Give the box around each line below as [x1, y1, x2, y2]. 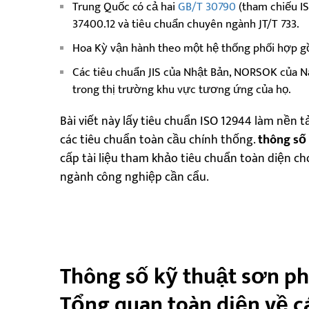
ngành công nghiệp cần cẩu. [60, 166, 209, 188]
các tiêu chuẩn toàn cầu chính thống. [60, 129, 258, 150]
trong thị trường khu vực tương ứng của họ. [72, 79, 291, 99]
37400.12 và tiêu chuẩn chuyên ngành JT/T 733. [72, 14, 299, 34]
